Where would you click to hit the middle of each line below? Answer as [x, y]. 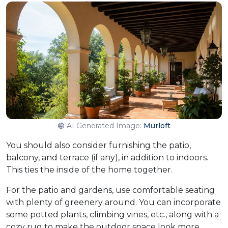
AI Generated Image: [105, 126]
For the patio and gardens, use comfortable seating [110, 190]
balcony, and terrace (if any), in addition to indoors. [107, 158]
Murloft [157, 126]
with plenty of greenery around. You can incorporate [113, 203]
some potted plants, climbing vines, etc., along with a [112, 215]
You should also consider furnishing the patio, [98, 146]
